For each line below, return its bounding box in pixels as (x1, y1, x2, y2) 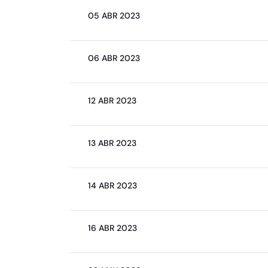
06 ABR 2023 (88, 53, 140, 63)
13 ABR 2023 (88, 138, 136, 148)
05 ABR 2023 (88, 10, 140, 21)
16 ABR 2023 (88, 223, 137, 233)
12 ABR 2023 (88, 95, 136, 106)
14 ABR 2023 (88, 180, 137, 191)
